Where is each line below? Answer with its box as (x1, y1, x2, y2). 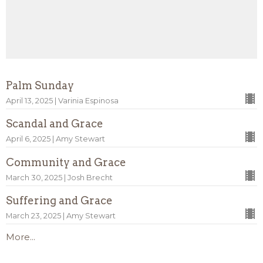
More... (6, 231, 35, 243)
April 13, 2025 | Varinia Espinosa (6, 96, 119, 105)
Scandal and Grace (6, 117, 103, 130)
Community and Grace (6, 156, 126, 168)
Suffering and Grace (6, 194, 113, 207)
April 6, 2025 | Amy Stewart (6, 134, 105, 144)
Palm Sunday (6, 79, 74, 92)
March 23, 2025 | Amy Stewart (6, 211, 116, 221)
